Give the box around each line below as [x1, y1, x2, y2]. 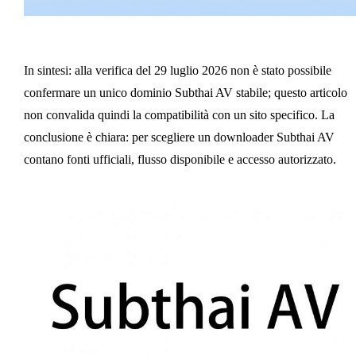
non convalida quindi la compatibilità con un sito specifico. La [23, 107, 335, 122]
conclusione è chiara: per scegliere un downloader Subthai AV [23, 130, 335, 144]
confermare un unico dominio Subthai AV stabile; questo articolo [23, 85, 347, 99]
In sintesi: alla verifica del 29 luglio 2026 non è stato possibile [23, 63, 331, 77]
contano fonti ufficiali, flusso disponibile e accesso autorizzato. [23, 152, 336, 166]
